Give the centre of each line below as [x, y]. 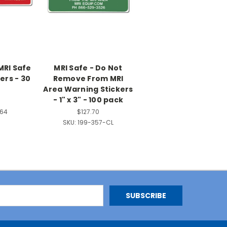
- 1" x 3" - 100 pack [88, 100]
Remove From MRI [88, 78]
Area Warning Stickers [88, 89]
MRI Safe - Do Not [88, 68]
